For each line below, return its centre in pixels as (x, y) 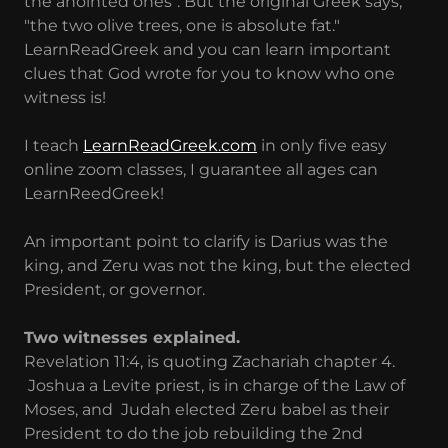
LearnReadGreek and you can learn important (207, 49)
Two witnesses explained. (134, 337)
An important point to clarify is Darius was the (206, 241)
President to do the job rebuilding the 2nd (193, 433)
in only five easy (322, 145)
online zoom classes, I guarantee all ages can (201, 169)
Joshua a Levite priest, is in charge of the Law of (214, 385)
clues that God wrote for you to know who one (209, 73)
